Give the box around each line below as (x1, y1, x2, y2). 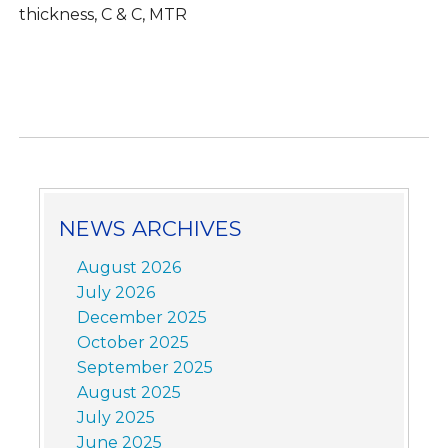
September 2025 (76, 357, 213, 377)
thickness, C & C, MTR (18, 4, 187, 24)
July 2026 (76, 282, 155, 302)
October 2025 (76, 332, 189, 352)
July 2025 (76, 407, 155, 427)
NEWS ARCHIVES (58, 215, 242, 241)
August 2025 (76, 382, 181, 402)
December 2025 (76, 307, 207, 327)
